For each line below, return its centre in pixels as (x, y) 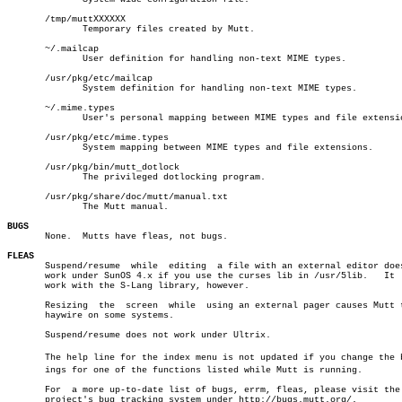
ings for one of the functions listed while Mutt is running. (185, 370)
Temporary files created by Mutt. (29, 29)
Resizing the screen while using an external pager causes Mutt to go (48, 306)
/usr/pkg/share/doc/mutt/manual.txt (118, 197)
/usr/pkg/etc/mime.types (88, 138)
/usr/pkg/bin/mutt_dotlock (93, 167)
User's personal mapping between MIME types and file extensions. (29, 118)
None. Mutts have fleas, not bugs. (118, 236)
